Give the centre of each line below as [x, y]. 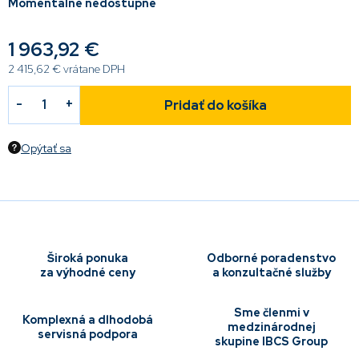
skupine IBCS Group [271, 341]
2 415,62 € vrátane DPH [67, 69]
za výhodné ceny [88, 272]
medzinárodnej [271, 327]
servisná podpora [88, 334]
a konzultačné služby [271, 272]
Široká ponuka [88, 258]
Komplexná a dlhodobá [88, 319]
